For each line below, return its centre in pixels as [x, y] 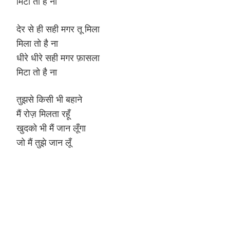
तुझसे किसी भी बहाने [49, 99]
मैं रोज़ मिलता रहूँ [43, 113]
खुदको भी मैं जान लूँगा [51, 128]
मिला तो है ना [37, 43]
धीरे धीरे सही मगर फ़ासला [58, 57]
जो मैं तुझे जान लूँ [44, 142]
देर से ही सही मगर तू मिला [58, 28]
